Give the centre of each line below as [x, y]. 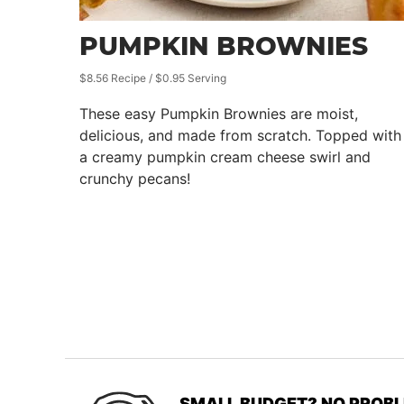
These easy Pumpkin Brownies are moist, [219, 114]
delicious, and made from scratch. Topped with [240, 135]
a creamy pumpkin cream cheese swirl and [225, 157]
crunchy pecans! [135, 179]
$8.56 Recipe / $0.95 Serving [153, 78]
